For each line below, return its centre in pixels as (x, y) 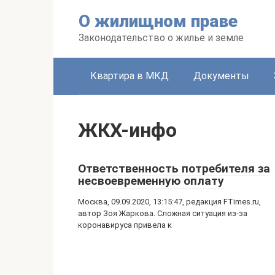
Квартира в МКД (130, 76)
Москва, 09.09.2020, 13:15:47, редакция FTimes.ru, (169, 202)
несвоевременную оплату (151, 181)
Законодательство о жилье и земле (161, 38)
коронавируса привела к (125, 225)
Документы (221, 76)
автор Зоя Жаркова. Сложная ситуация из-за (163, 213)
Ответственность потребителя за (174, 168)
